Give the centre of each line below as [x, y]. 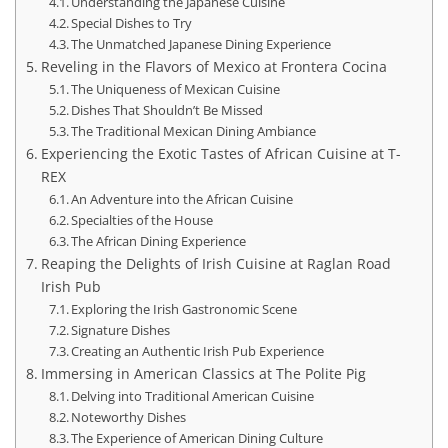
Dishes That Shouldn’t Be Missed [167, 110]
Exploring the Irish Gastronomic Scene [184, 309]
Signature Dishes [121, 330]
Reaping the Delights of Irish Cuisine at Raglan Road [215, 264]
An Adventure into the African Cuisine [182, 199]
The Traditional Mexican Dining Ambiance [194, 131]
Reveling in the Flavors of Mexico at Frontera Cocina [213, 67]
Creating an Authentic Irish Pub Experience [198, 351]
